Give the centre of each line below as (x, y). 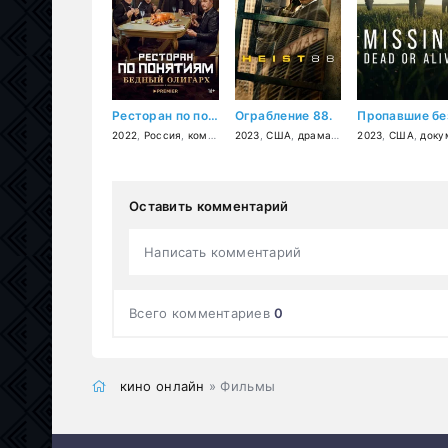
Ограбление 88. (283, 115)
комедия (197, 134)
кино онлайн (162, 385)
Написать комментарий (223, 251)
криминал (363, 134)
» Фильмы (240, 385)
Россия (162, 134)
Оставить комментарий (209, 205)
